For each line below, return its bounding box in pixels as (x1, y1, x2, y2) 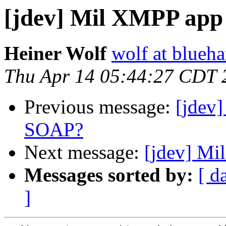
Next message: (24, 141, 144, 163)
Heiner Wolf (4, 42, 106, 65)
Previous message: (24, 96, 176, 118)
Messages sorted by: (24, 164, 193, 186)
